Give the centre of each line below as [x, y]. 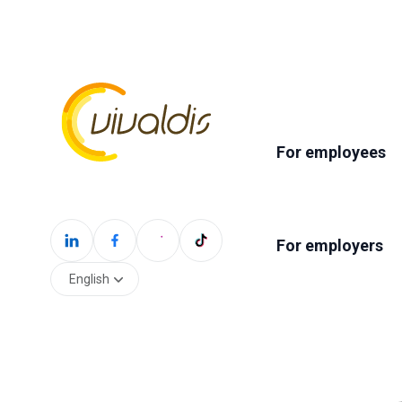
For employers [330, 246]
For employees [331, 153]
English [89, 280]
